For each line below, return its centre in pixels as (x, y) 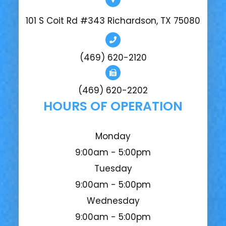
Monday (113, 136)
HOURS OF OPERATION (113, 106)
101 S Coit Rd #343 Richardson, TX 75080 (113, 21)
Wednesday (113, 201)
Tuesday (113, 169)
